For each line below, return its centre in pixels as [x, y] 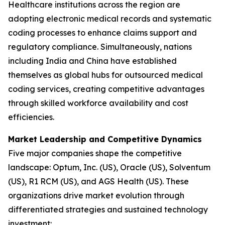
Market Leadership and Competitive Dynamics [105, 139]
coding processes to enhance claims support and [102, 33]
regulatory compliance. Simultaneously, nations [100, 47]
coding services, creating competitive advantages [106, 89]
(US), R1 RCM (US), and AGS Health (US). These [98, 181]
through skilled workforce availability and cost [98, 103]
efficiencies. [31, 117]
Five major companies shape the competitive [95, 153]
